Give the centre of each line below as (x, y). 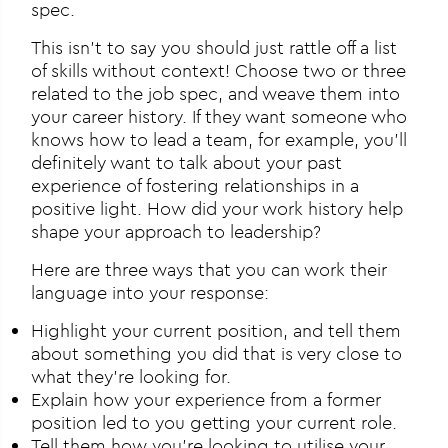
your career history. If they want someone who (219, 117)
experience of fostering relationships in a (195, 186)
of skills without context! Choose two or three (219, 71)
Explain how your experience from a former (206, 400)
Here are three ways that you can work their (209, 270)
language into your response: (150, 293)
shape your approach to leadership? (176, 232)
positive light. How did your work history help (217, 209)
